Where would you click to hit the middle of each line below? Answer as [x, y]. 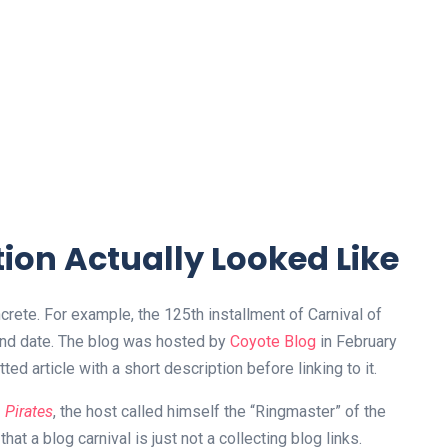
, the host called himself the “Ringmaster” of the [219, 412]
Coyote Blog [273, 342]
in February [356, 342]
